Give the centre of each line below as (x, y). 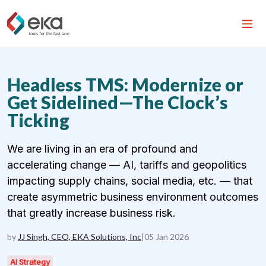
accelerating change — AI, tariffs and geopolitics (127, 165)
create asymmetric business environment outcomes (133, 197)
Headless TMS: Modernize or (125, 84)
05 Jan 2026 (167, 237)
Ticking (38, 120)
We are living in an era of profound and (102, 149)
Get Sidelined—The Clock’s (118, 102)
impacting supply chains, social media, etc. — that (130, 181)
